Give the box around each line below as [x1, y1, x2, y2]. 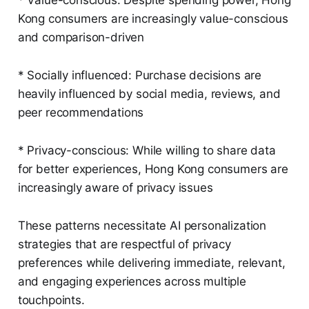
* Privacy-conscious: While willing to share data [17, 143, 276, 158]
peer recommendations [17, 106, 144, 120]
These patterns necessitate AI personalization [17, 219, 267, 233]
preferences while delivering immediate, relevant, [17, 256, 286, 270]
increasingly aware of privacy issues [17, 181, 213, 195]
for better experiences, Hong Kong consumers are [17, 162, 288, 177]
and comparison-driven [17, 30, 145, 45]
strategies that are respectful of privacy [17, 237, 231, 252]
